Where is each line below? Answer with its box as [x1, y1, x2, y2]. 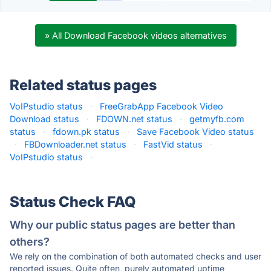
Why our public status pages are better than [10, 218, 235, 231]
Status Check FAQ [10, 193, 135, 211]
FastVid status [143, 139, 203, 149]
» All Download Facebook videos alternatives [44, 30, 227, 41]
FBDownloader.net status [24, 139, 126, 149]
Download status [10, 114, 79, 124]
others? [10, 235, 50, 248]
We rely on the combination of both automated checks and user [10, 251, 261, 261]
